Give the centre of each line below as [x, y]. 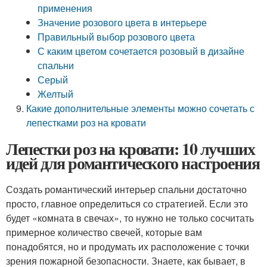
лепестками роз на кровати [86, 122]
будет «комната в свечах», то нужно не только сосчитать [130, 218]
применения [65, 8]
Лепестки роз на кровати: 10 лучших [131, 149]
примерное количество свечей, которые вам [104, 232]
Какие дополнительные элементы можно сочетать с [141, 108]
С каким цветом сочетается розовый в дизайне [141, 51]
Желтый [56, 94]
